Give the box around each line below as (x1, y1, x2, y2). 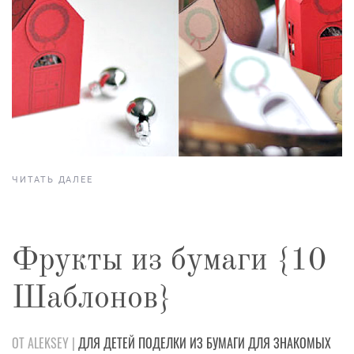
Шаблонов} (12, 284, 171, 316)
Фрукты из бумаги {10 (12, 246, 326, 278)
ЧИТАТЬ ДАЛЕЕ (12, 175, 93, 186)
